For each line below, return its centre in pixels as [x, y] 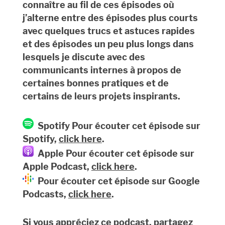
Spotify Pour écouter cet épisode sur [117, 126]
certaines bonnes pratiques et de [95, 83]
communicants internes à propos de [102, 70]
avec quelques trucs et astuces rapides [108, 31]
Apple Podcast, [57, 167]
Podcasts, [45, 194]
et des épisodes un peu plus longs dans [108, 44]
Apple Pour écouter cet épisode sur [114, 154]
